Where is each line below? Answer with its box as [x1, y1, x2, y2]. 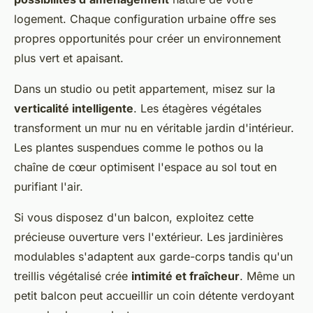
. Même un [240, 268, 295, 283]
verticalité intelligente [14, 101, 133, 115]
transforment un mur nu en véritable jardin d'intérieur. [14, 120, 294, 135]
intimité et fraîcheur [131, 268, 240, 283]
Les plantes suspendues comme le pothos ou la [14, 140, 263, 154]
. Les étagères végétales [133, 101, 261, 115]
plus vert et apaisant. [14, 50, 124, 65]
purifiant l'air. [14, 179, 83, 194]
